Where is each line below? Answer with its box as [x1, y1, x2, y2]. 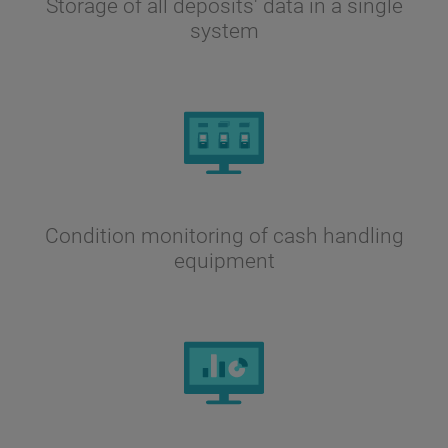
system [189, 18, 259, 43]
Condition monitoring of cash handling [44, 223, 404, 248]
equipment [173, 248, 275, 273]
